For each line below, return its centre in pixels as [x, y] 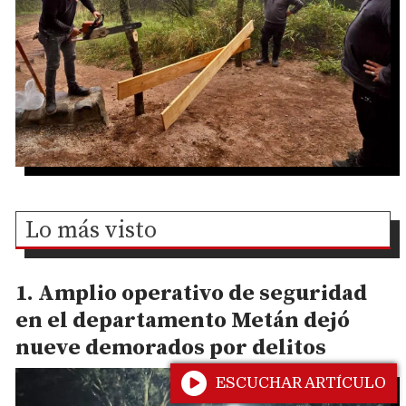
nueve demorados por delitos [171, 348]
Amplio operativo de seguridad [203, 293]
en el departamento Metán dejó [183, 320]
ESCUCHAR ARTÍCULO [301, 383]
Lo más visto [92, 231]
